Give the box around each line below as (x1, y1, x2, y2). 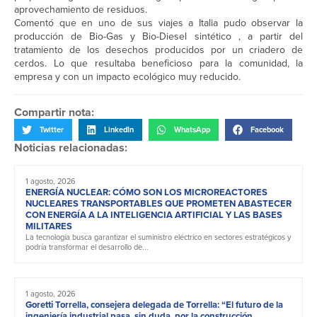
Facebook (250, 124, 284, 136)
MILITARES (25, 219, 72, 233)
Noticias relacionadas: (14, 139, 127, 156)
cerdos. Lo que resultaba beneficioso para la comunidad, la (14, 56, 303, 71)
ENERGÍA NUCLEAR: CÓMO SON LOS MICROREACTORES (25, 185, 267, 199)
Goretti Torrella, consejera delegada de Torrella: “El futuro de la (25, 297, 283, 311)
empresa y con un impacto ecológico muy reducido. (14, 69, 241, 85)
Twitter (40, 124, 64, 136)
